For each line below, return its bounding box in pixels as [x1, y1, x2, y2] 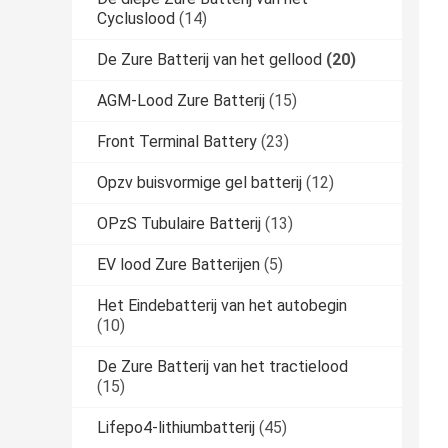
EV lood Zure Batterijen [97, 255, 260, 275]
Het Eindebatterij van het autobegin [97, 296, 347, 316]
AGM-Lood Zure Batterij [97, 91, 265, 111]
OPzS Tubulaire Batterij [97, 214, 261, 234]
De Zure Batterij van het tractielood [97, 357, 348, 377]
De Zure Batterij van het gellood [97, 50, 322, 70]
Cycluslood [97, 9, 175, 29]
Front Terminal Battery [97, 132, 257, 152]
